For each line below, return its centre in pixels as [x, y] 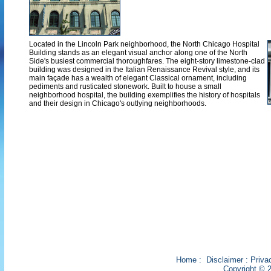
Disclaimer [224, 260]
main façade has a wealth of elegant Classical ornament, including [138, 78]
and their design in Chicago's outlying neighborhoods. [118, 103]
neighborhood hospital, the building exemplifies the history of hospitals [145, 95]
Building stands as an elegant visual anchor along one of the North [138, 53]
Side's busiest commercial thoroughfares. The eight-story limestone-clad [147, 61]
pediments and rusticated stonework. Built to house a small [125, 87]
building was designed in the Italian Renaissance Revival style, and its [144, 70]
